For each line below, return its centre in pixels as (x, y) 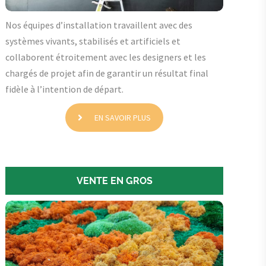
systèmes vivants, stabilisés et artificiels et (93, 41)
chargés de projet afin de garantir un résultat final (107, 73)
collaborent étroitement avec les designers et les (106, 57)
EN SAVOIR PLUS (123, 118)
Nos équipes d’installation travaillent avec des (99, 25)
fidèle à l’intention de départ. (65, 89)
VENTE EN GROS (114, 181)
